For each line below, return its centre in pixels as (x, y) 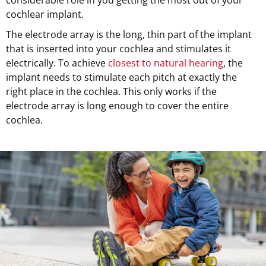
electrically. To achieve (57, 63)
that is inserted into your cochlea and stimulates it (118, 48)
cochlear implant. (45, 14)
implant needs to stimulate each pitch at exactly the (121, 77)
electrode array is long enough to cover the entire (117, 105)
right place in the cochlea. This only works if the (111, 91)
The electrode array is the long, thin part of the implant (129, 34)
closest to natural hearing (166, 63)
